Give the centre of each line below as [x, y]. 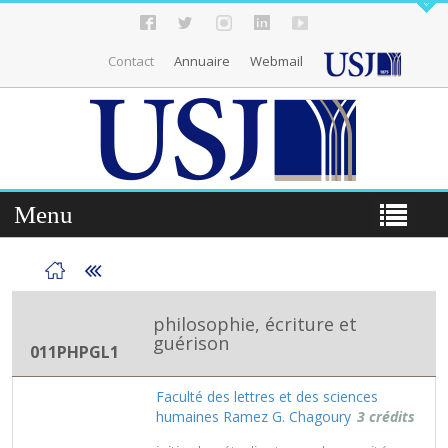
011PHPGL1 [74, 351]
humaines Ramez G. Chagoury [253, 416]
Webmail [276, 61]
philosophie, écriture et [255, 323]
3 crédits [386, 416]
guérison [191, 342]
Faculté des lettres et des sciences [267, 396]
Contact [131, 61]
